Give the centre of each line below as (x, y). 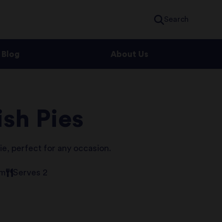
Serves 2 (30, 172)
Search (177, 20)
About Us (129, 55)
